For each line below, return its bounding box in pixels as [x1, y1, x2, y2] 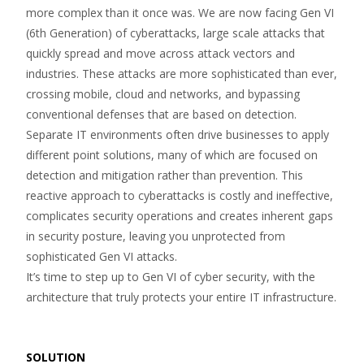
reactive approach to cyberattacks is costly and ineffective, [26, 188, 333, 203]
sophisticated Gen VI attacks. [26, 249, 177, 264]
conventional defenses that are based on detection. [26, 106, 297, 122]
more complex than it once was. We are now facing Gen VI [26, 5, 334, 20]
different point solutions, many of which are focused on [26, 147, 318, 162]
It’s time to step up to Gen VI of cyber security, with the [26, 269, 315, 284]
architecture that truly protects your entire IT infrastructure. [26, 289, 336, 305]
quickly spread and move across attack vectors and [26, 45, 295, 61]
